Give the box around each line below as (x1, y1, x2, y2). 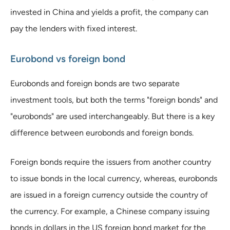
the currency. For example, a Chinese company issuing (10, 206, 209, 216)
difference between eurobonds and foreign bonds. (10, 127, 194, 138)
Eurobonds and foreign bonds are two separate (10, 78, 180, 88)
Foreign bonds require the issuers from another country (10, 157, 211, 167)
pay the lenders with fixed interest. (10, 23, 137, 33)
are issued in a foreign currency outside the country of (10, 189, 208, 200)
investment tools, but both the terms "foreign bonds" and (10, 94, 218, 105)
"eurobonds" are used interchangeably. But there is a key (10, 111, 215, 121)
